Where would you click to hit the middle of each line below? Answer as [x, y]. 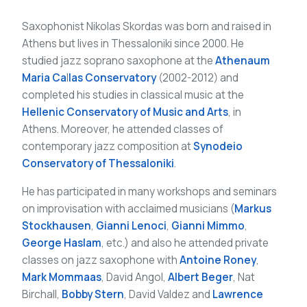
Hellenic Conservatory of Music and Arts [125, 112]
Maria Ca [44, 77]
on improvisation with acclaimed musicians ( [128, 208]
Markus [253, 208]
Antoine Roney [218, 260]
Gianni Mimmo [208, 225]
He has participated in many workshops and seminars [149, 191]
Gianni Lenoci [131, 225]
